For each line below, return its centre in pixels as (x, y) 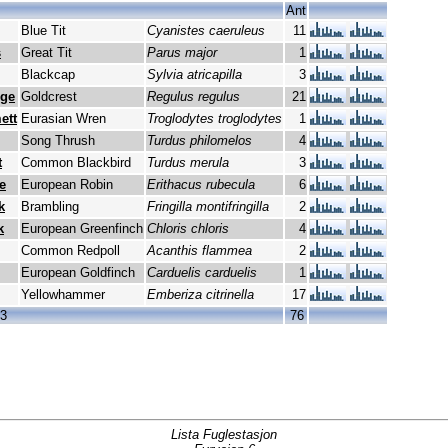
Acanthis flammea (199, 251)
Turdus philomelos (199, 141)
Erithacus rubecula (201, 185)
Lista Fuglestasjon (224, 435)
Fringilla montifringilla (208, 207)
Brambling (50, 207)
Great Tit (46, 53)
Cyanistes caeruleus (206, 31)
